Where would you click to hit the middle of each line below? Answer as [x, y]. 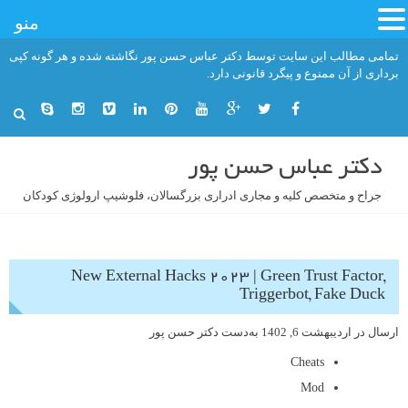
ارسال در [375, 332]
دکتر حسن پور [184, 332]
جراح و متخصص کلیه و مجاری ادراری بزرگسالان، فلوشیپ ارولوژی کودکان [202, 195]
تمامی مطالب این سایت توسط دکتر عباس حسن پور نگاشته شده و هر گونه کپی [204, 56]
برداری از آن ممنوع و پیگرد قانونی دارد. [303, 73]
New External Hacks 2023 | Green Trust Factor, [228, 278]
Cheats [307, 362]
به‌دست [240, 332]
